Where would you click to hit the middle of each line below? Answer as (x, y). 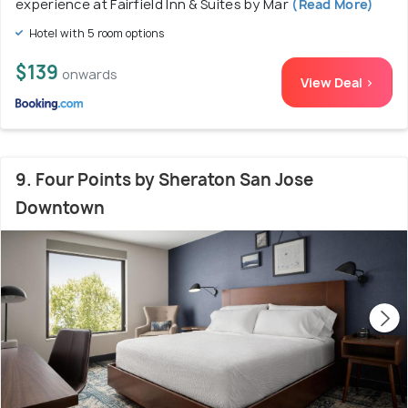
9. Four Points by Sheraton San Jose (164, 179)
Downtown (60, 208)
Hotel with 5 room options (96, 33)
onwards (90, 74)
